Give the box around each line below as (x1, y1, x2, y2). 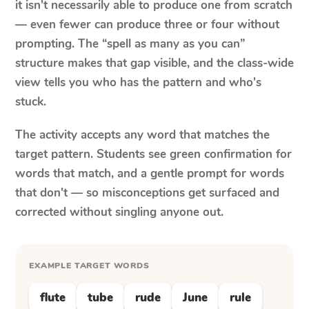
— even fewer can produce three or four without (15, 17, 279, 32)
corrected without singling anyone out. (15, 204, 223, 220)
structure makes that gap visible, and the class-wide (15, 55, 294, 71)
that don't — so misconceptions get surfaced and (15, 185, 279, 201)
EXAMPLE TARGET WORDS (29, 260, 150, 271)
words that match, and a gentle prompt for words (15, 166, 284, 181)
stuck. (15, 94, 46, 110)
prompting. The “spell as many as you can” (15, 36, 245, 52)
